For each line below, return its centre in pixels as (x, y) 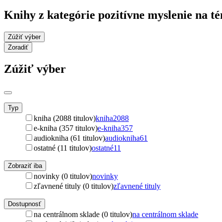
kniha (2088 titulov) (65, 118)
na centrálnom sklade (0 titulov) (83, 214)
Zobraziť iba (25, 166)
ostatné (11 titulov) (63, 148)
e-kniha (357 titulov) (66, 128)
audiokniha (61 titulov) (69, 138)
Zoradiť (18, 47)
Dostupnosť (25, 204)
